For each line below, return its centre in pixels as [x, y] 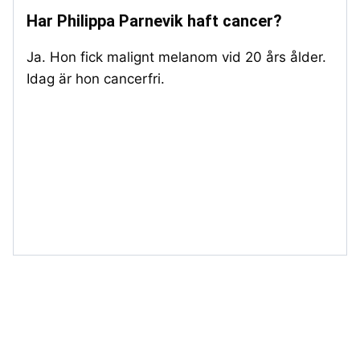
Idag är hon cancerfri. [96, 78]
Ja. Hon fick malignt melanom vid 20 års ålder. [176, 57]
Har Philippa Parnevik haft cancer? [154, 20]
